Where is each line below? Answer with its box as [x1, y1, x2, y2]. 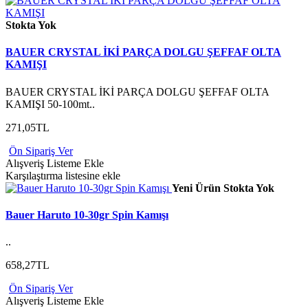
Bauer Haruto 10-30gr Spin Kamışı [5, 208, 168, 221]
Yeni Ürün [172, 181, 221, 194]
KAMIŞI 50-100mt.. [5, 98, 95, 110]
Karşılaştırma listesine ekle [5, 169, 120, 181]
